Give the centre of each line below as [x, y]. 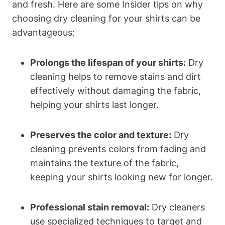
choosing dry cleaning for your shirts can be [106, 18]
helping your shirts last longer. [94, 104]
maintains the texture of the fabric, [104, 163]
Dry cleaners [177, 207]
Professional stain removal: [90, 207]
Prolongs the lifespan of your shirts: [108, 62]
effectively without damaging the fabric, [116, 90]
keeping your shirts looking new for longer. [122, 177]
